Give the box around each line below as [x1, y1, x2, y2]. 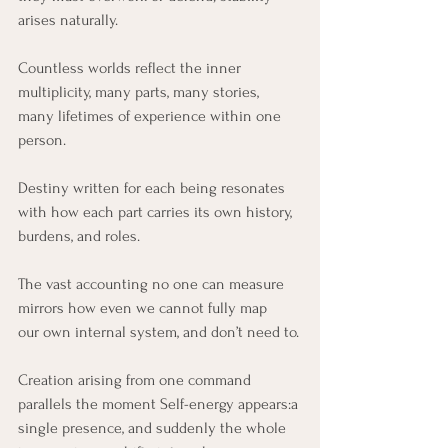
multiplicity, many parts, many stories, [18, 82, 263, 101]
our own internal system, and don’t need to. [18, 322, 299, 341]
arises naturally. [18, 10, 118, 29]
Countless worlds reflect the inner [18, 58, 245, 77]
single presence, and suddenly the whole [18, 418, 290, 437]
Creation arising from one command [18, 370, 255, 389]
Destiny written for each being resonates [18, 178, 289, 197]
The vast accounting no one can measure [18, 274, 288, 293]
